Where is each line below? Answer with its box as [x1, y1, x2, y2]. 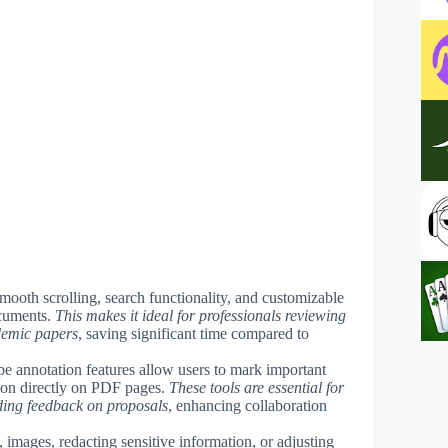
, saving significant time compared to [78, 324, 309, 342]
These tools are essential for [169, 378, 344, 396]
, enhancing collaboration [168, 396, 327, 414]
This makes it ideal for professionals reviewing [55, 306, 346, 324]
